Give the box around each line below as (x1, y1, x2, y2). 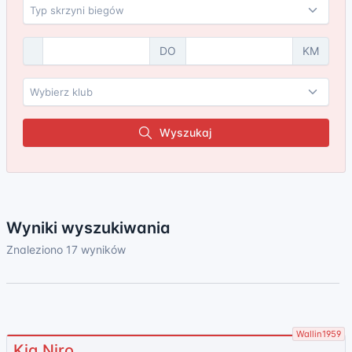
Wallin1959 (296, 328, 341, 339)
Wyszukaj (159, 126, 211, 139)
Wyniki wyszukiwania (6, 218, 170, 237)
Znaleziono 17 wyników (6, 243, 126, 256)
